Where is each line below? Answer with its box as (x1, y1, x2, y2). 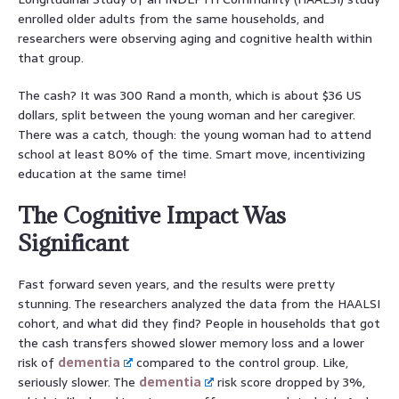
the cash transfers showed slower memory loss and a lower (18, 332, 364, 353)
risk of (18, 352, 58, 372)
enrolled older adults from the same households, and (18, 8, 324, 28)
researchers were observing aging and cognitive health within (18, 28, 372, 48)
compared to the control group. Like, (133, 352, 349, 372)
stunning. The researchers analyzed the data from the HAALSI (18, 293, 380, 313)
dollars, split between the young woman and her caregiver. (18, 104, 355, 125)
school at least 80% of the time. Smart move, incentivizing (18, 143, 365, 164)
